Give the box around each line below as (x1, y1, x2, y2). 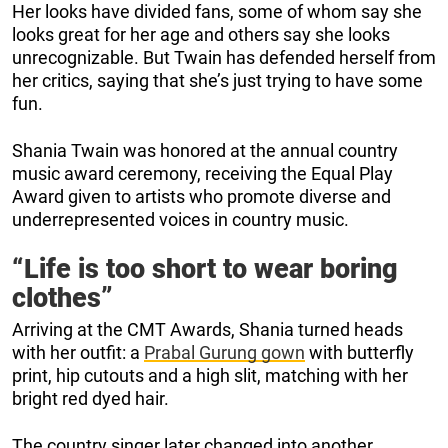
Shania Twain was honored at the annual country (12, 140, 398, 162)
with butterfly (305, 342, 414, 364)
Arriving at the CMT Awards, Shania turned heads (12, 319, 403, 341)
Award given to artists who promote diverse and (12, 186, 391, 208)
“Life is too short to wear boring (12, 253, 398, 286)
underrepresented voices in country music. (12, 209, 349, 231)
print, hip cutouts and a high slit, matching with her (12, 365, 408, 387)
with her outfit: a (12, 342, 144, 364)
